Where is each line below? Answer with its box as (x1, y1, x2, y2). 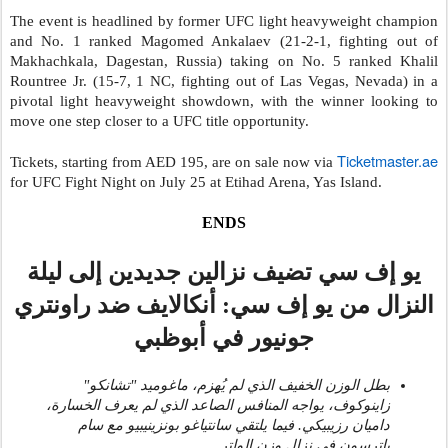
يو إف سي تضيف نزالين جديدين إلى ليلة (27, 259, 421, 286)
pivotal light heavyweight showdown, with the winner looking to (10, 93, 438, 110)
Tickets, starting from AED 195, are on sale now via (10, 154, 337, 171)
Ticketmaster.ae (337, 150, 438, 172)
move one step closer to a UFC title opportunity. (10, 113, 309, 130)
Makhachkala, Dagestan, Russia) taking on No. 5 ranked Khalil (10, 53, 438, 70)
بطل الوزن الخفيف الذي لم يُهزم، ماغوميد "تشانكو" (83, 377, 390, 394)
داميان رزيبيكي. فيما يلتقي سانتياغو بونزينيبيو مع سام (78, 417, 390, 434)
